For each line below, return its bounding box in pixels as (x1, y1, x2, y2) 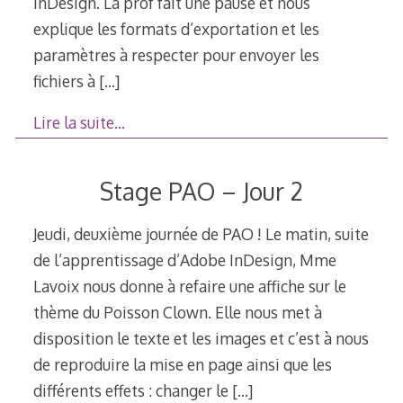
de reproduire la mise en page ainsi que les (32, 354, 332, 375)
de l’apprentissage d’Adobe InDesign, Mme (32, 250, 336, 271)
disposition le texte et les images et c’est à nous (32, 328, 369, 349)
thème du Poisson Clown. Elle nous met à (32, 302, 322, 323)
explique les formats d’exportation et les (32, 18, 319, 39)
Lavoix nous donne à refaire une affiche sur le (32, 276, 346, 297)
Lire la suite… (32, 112, 125, 133)
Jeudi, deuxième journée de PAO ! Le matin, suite (32, 224, 369, 245)
